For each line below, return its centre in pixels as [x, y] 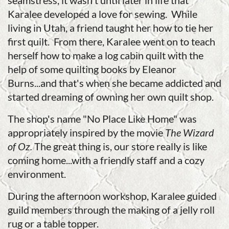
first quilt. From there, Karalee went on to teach [111, 41]
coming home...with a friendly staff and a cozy [106, 160]
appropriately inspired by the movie [86, 132]
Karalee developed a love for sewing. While [102, 14]
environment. [37, 174]
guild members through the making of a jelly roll [111, 210]
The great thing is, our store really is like [121, 146]
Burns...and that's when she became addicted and [114, 83]
